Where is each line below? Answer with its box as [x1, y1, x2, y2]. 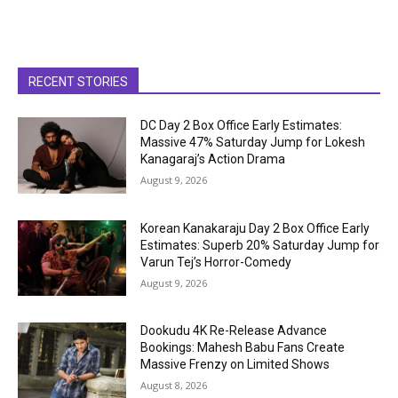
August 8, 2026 [140, 378, 208, 393]
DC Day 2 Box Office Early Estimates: [140, 117, 343, 132]
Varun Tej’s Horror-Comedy [140, 254, 292, 269]
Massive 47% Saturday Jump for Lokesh [140, 134, 366, 149]
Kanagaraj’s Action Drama [140, 151, 286, 166]
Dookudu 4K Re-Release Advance [140, 323, 328, 338]
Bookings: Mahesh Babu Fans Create [140, 340, 346, 355]
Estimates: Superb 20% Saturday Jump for [140, 237, 380, 252]
